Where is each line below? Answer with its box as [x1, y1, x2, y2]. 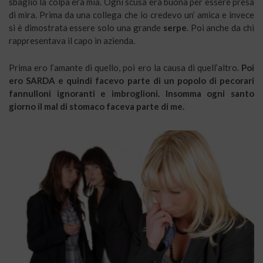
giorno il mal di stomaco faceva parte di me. [9, 100, 184, 112]
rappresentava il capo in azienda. [9, 35, 135, 46]
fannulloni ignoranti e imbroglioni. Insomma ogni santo [9, 87, 254, 99]
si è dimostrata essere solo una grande [9, 22, 163, 33]
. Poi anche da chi [186, 22, 255, 33]
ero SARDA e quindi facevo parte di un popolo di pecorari [9, 75, 254, 86]
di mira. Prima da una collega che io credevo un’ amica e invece [9, 9, 254, 20]
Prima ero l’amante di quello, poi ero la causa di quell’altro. [9, 62, 241, 73]
